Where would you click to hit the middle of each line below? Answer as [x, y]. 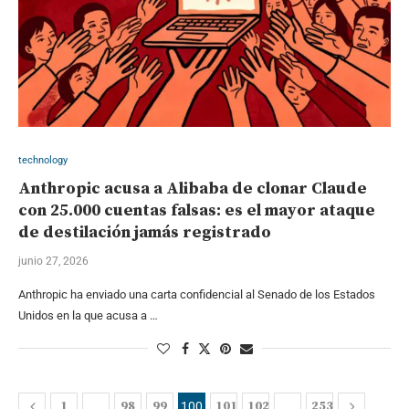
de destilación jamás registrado [145, 232]
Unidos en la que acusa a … [88, 315]
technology [43, 160]
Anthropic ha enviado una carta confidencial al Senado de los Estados [197, 294]
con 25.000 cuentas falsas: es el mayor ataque [197, 210]
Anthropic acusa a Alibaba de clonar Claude [193, 188]
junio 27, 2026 [53, 261]
